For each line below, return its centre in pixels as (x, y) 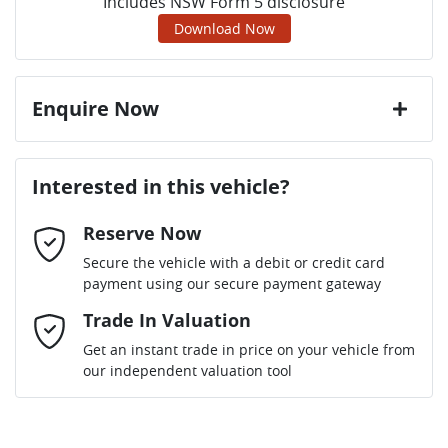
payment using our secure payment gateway (232, 284)
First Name (84, 152)
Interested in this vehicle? (161, 187)
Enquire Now (95, 109)
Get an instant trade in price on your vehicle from (249, 350)
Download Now (224, 29)
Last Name (83, 235)
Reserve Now (142, 233)
